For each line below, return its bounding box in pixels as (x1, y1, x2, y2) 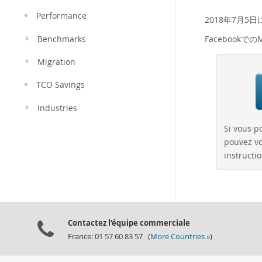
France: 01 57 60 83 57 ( (68, 232, 150, 242)
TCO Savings (36, 80, 85, 90)
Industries (37, 103, 77, 113)
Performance (36, 11, 87, 21)
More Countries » (150, 232, 210, 242)
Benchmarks (37, 34, 86, 44)
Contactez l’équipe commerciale (68, 218, 190, 228)
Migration (37, 57, 75, 67)
